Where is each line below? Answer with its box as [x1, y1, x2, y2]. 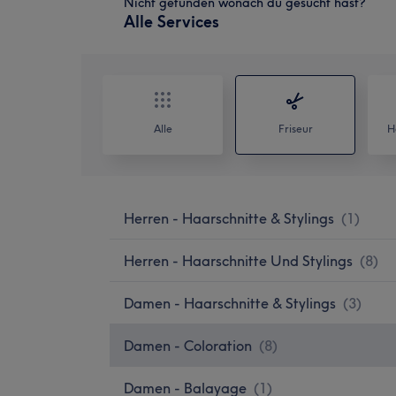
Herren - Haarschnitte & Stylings [124, 209, 334, 227]
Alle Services [124, 11, 219, 32]
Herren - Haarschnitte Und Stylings [124, 251, 353, 270]
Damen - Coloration [124, 336, 252, 354]
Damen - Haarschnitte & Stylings [124, 293, 336, 312]
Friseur [278, 121, 313, 135]
